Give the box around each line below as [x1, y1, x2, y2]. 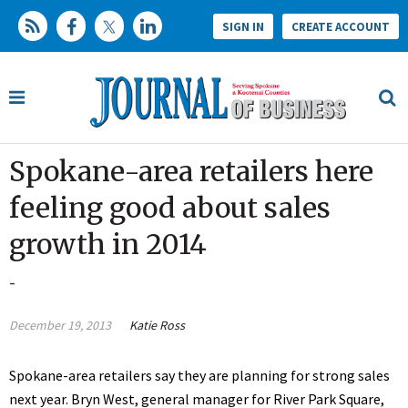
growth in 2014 [9, 227, 207, 262]
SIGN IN [222, 18, 264, 35]
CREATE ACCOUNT [291, 18, 390, 35]
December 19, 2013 [9, 317, 111, 334]
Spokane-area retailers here [9, 154, 373, 189]
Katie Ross [129, 317, 185, 334]
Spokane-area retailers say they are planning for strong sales [9, 366, 390, 385]
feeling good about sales [9, 190, 331, 226]
